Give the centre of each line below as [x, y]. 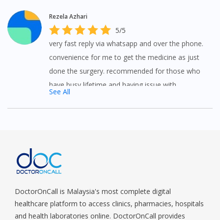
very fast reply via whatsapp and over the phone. [126, 43]
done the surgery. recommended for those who [124, 71]
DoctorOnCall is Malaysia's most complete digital [93, 191]
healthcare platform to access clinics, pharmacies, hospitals [109, 203]
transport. [64, 98]
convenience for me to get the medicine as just [124, 57]
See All [59, 91]
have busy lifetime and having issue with [112, 84]
